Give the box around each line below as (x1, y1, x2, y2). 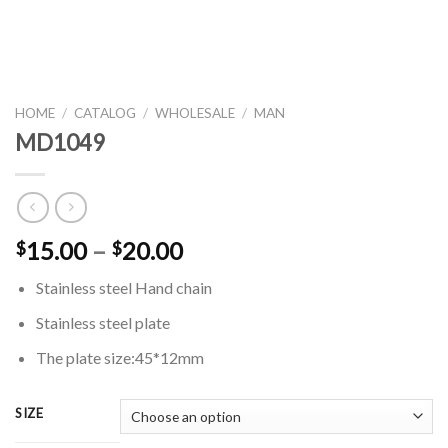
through (182, 307, 269, 337)
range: (182, 259, 251, 289)
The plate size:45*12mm (35, 347, 204, 367)
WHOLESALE (155, 105, 236, 121)
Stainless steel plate (35, 313, 170, 333)
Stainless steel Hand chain (35, 278, 212, 298)
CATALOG (74, 105, 137, 121)
